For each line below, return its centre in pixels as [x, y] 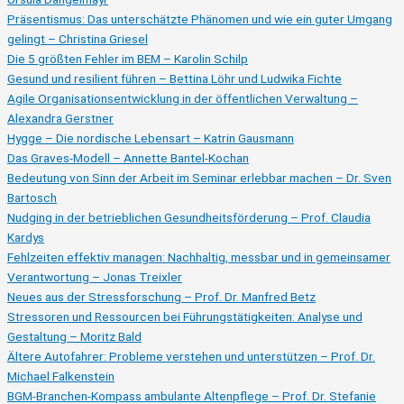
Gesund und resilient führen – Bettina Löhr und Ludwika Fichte [174, 78]
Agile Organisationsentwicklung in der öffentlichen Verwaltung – [183, 98]
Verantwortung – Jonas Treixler [95, 277]
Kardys [26, 237]
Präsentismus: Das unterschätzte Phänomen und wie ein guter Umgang [200, 19]
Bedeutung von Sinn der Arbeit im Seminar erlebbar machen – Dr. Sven [199, 178]
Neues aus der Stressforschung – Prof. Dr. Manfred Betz [161, 297]
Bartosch [32, 197]
